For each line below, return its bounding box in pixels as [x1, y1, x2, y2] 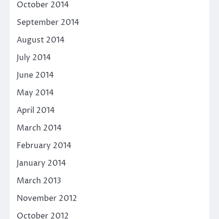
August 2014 [17, 34, 65, 45]
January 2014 [17, 157, 66, 169]
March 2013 [17, 175, 61, 186]
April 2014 [17, 105, 55, 116]
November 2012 [17, 193, 77, 204]
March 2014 [17, 122, 62, 133]
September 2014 [17, 17, 79, 28]
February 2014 [17, 140, 71, 151]
